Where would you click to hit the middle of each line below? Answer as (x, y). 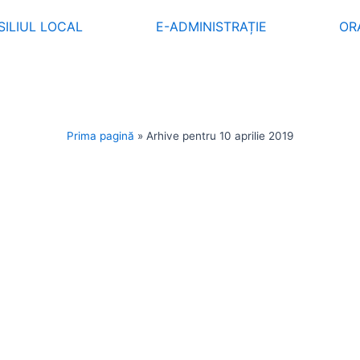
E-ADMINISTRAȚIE (211, 27)
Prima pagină (100, 136)
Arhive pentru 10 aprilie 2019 (220, 136)
